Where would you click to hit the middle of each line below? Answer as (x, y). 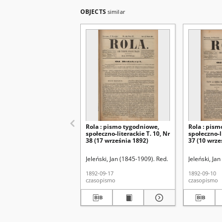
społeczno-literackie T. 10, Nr (128, 134)
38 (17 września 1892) (117, 140)
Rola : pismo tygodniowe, (122, 127)
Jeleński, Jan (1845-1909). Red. (127, 159)
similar (116, 12)
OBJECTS (94, 12)
